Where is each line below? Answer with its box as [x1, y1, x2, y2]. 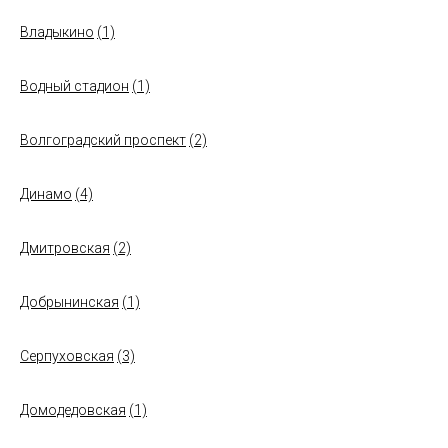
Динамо [20, 186, 72, 202]
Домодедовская [20, 402, 126, 418]
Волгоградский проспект [20, 132, 186, 148]
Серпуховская [20, 348, 114, 364]
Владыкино [20, 24, 94, 40]
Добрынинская [20, 294, 119, 310]
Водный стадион [20, 78, 129, 94]
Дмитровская [20, 240, 110, 256]
